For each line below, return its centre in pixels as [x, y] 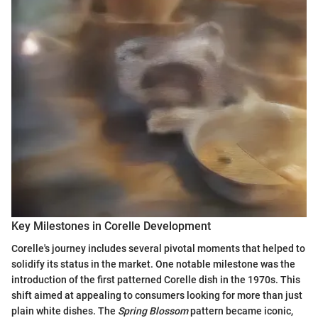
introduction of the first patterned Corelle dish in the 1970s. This [156, 280]
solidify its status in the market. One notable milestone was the [153, 264]
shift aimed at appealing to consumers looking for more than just [157, 296]
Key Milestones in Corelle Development [111, 226]
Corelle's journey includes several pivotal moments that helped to [158, 249]
